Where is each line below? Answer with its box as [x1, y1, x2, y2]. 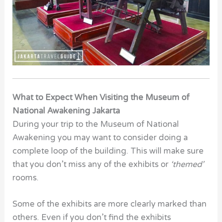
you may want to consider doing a [57, 132, 188, 143]
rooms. [12, 172, 39, 183]
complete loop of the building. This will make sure [12, 146, 204, 156]
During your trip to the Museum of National [12, 119, 179, 129]
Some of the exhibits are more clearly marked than [12, 199, 207, 209]
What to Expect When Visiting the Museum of [12, 92, 190, 103]
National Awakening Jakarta [12, 106, 120, 116]
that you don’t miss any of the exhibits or [12, 159, 171, 169]
